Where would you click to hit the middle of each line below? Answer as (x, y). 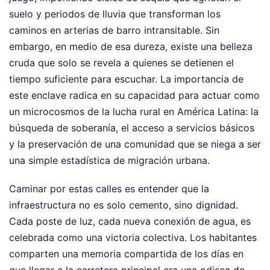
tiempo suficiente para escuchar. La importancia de (126, 79)
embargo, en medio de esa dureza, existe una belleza (131, 46)
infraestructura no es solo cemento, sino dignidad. (124, 205)
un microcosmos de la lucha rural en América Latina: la (134, 111)
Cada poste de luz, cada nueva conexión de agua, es (130, 221)
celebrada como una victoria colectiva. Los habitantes (133, 237)
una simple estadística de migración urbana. (109, 160)
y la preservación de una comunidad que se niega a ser (135, 144)
